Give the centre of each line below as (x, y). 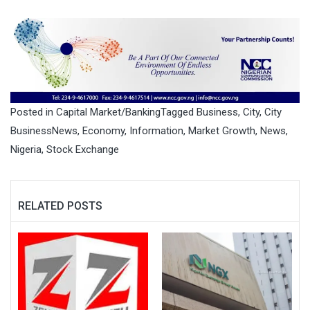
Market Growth (222, 130)
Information (156, 130)
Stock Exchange (83, 149)
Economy (103, 130)
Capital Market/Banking (108, 112)
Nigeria (26, 149)
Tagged (179, 112)
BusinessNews (44, 130)
